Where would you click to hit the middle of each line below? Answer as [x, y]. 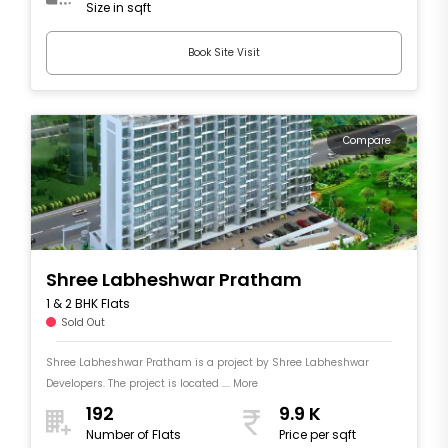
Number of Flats [133, 435]
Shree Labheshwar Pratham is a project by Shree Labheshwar [207, 362]
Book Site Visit [224, 53]
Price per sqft [317, 435]
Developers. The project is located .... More [152, 383]
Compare [367, 140]
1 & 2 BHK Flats [88, 303]
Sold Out [83, 322]
